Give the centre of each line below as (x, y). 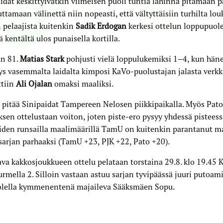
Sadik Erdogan (101, 26)
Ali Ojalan (34, 83)
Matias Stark (42, 58)
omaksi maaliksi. (83, 83)
